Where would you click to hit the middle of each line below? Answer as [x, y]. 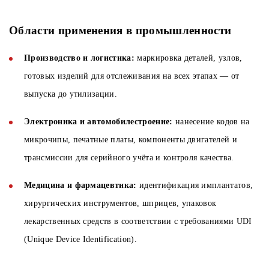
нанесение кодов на [211, 122]
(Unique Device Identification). [80, 240]
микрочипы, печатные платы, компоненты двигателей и [131, 140]
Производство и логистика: [81, 58]
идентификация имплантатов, [196, 186]
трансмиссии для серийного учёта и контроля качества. [129, 158]
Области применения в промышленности [120, 31]
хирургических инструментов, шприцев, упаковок [120, 204]
